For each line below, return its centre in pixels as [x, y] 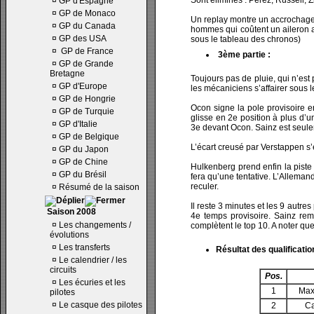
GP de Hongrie [87, 99]
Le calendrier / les [93, 260]
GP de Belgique [89, 137]
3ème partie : [244, 55]
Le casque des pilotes [101, 305]
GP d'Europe [83, 86]
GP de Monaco [87, 13]
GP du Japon [84, 149]
